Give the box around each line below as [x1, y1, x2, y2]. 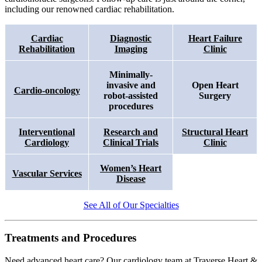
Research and [104, 126, 158, 137]
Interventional [19, 126, 75, 137]
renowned [56, 4, 93, 14]
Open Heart [191, 80, 239, 90]
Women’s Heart [100, 163, 161, 173]
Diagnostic [110, 33, 151, 43]
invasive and [106, 80, 156, 90]
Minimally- [109, 69, 153, 80]
